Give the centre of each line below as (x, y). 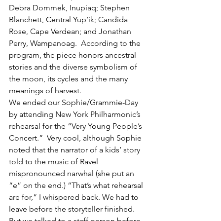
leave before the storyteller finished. (73, 209)
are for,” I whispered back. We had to (75, 197)
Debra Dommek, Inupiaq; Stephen (70, 8)
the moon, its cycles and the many (69, 79)
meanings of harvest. (45, 91)
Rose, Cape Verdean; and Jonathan (71, 31)
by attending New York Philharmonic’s (76, 114)
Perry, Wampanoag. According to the (76, 43)
